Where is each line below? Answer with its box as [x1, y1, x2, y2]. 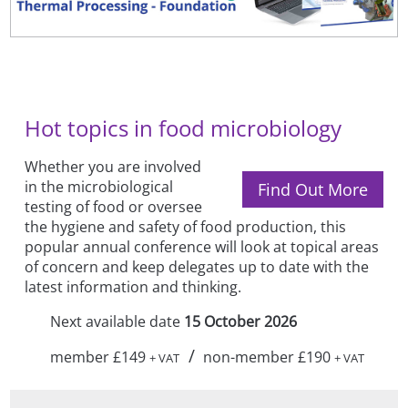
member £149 [49, 347, 149, 368]
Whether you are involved [25, 157, 202, 178]
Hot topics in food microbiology [25, 113, 342, 144]
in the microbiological [25, 177, 174, 198]
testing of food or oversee [25, 197, 203, 218]
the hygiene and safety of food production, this [25, 217, 347, 238]
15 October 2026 [183, 311, 297, 332]
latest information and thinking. [25, 277, 242, 298]
